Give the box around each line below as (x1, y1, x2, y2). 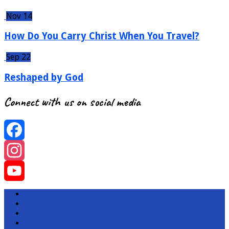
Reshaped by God (4, 72, 83, 83)
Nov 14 (6, 11, 32, 21)
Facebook (4, 145, 38, 155)
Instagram (4, 165, 41, 175)
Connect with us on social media (4, 94, 141, 109)
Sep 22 (6, 52, 31, 62)
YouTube (4, 186, 37, 196)
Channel (4, 206, 34, 216)
